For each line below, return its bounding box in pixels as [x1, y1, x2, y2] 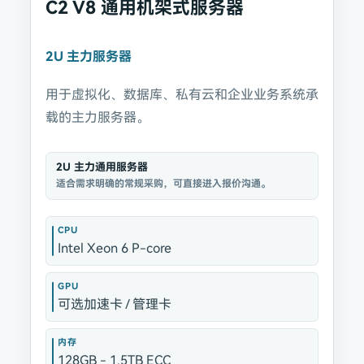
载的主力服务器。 [45, 110, 149, 125]
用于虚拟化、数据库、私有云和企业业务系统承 [45, 87, 318, 102]
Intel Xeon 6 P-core [57, 240, 171, 256]
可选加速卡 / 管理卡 [57, 297, 171, 312]
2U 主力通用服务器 [55, 161, 148, 173]
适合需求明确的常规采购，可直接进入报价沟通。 [55, 178, 271, 189]
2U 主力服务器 [45, 49, 132, 64]
